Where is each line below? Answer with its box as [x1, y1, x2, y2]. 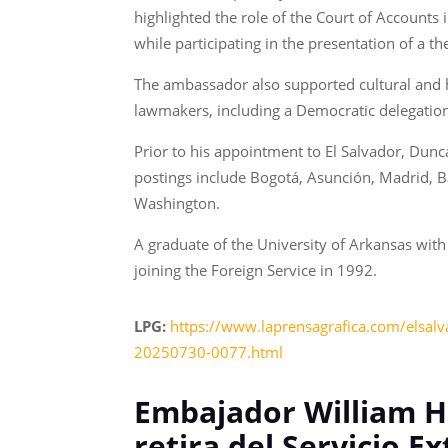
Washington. [134, 192, 221, 213]
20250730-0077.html [134, 341, 284, 362]
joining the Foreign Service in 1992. [134, 259, 378, 280]
